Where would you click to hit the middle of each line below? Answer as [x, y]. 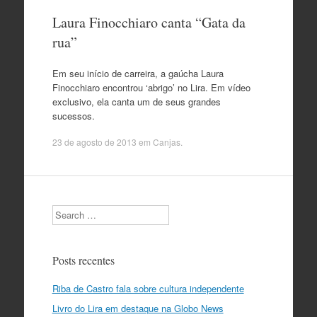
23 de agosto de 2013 [94, 142]
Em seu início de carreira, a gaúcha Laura [138, 73]
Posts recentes [83, 260]
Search [66, 211]
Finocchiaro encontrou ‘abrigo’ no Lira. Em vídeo [151, 87]
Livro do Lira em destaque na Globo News [138, 308]
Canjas [166, 142]
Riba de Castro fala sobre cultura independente [148, 288]
